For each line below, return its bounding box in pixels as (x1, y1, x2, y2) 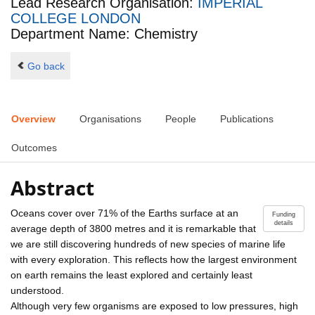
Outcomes (11, 142, 57, 154)
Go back (27, 60, 65, 72)
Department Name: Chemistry (11, 26, 198, 42)
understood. (11, 284, 64, 296)
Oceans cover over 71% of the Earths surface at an (11, 207, 238, 219)
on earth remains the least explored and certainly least (11, 269, 252, 281)
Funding (272, 210, 295, 218)
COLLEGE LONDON (11, 11, 141, 27)
